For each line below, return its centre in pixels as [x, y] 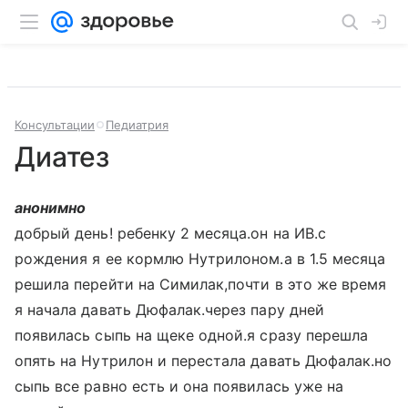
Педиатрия [137, 125]
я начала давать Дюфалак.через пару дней [169, 310]
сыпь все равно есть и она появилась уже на [179, 386]
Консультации [55, 125]
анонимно [51, 208]
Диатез [62, 157]
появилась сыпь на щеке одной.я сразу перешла [192, 335]
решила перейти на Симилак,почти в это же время [201, 284]
